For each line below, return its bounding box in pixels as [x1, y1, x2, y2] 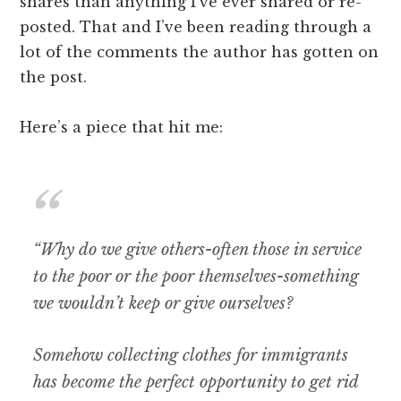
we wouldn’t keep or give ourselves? [33, 294, 294, 314]
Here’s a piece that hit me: [20, 118, 224, 137]
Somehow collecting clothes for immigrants [33, 346, 349, 366]
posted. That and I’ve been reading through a [20, 18, 372, 37]
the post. [20, 68, 88, 87]
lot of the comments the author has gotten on [20, 43, 380, 62]
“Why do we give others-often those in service [33, 240, 363, 260]
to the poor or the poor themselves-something [33, 267, 360, 287]
